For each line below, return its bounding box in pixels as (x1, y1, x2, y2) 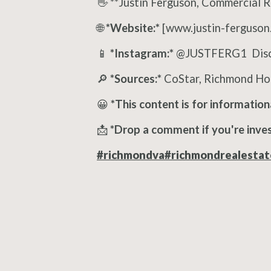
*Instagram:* (110, 47, 174, 60)
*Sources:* (110, 72, 162, 85)
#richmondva (97, 148, 165, 162)
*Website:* (106, 21, 160, 34)
